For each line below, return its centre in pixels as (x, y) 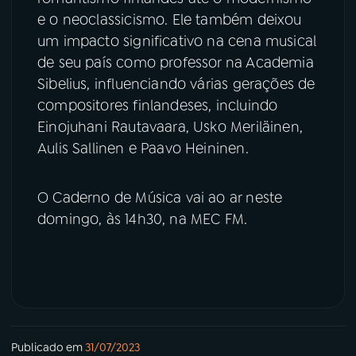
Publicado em (47, 347)
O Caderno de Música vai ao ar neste (160, 197)
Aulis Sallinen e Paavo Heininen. (143, 148)
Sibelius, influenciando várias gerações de (176, 84)
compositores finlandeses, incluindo (158, 105)
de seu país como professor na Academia (176, 62)
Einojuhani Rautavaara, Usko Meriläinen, (170, 127)
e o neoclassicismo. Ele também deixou (170, 19)
